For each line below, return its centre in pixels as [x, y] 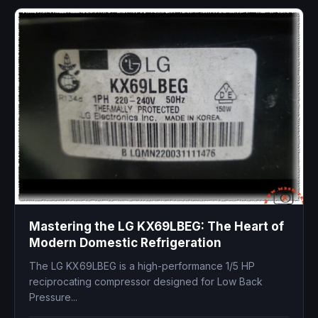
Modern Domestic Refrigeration [125, 242]
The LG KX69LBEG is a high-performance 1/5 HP [142, 265]
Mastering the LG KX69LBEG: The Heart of [157, 226]
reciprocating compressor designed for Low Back [146, 281]
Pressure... [53, 297]
